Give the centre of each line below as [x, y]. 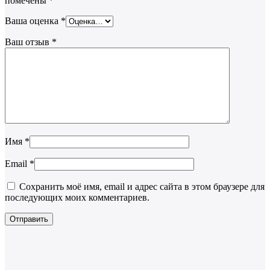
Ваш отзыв [28, 42]
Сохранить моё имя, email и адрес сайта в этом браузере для [142, 187]
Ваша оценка [33, 21]
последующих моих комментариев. [77, 198]
